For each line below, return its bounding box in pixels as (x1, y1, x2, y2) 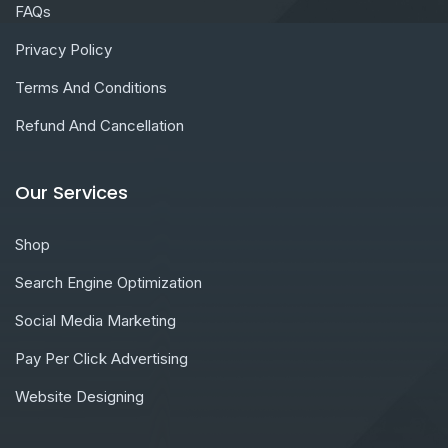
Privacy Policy (15, 40, 112, 60)
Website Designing (15, 387, 144, 407)
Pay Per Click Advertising (15, 349, 188, 369)
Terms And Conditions (15, 78, 167, 98)
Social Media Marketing (15, 311, 176, 331)
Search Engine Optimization (15, 273, 202, 293)
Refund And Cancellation (15, 116, 184, 136)
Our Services (15, 180, 128, 206)
